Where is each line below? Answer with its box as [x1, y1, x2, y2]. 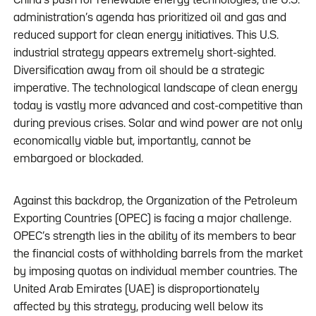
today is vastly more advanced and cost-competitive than [13, 101, 303, 112]
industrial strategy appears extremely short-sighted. [13, 48, 276, 59]
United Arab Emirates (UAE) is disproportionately [13, 284, 260, 296]
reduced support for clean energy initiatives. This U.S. [13, 30, 279, 42]
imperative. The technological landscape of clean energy [13, 83, 298, 95]
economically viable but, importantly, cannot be [13, 136, 251, 147]
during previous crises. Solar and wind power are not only [13, 119, 303, 130]
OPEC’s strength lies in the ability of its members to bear [13, 231, 296, 243]
